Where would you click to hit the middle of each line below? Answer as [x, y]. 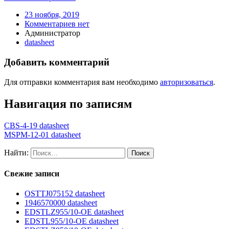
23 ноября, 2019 [52, 15]
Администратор [52, 33]
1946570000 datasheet [61, 203]
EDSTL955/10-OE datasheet [72, 221]
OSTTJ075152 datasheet [65, 194]
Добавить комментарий [57, 62]
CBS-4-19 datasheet [37, 125]
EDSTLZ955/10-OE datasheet [74, 212]
